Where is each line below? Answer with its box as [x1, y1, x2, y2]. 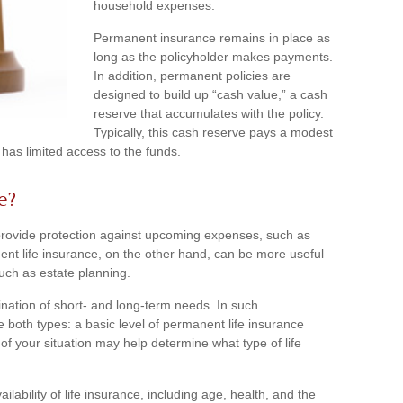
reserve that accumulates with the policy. [94, 106, 324, 121]
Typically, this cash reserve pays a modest [94, 125, 333, 139]
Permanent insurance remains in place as [94, 31, 330, 45]
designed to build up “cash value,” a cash [94, 87, 327, 102]
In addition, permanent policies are [94, 68, 291, 83]
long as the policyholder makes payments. [94, 49, 333, 64]
